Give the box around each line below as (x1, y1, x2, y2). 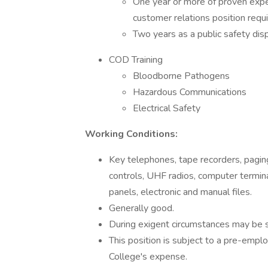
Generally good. (109, 202, 174, 215)
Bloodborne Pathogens (133, 69, 230, 83)
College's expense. (109, 250, 187, 263)
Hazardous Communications (133, 86, 246, 99)
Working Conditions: (85, 127, 178, 141)
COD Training (109, 53, 163, 66)
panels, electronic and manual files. (109, 185, 252, 199)
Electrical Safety (133, 102, 200, 115)
